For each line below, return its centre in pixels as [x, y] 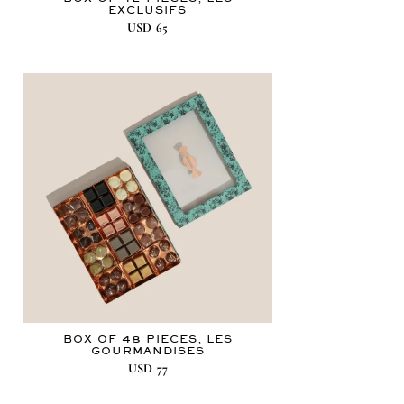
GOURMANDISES [147, 351]
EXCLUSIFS [148, 10]
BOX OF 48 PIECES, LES [147, 340]
